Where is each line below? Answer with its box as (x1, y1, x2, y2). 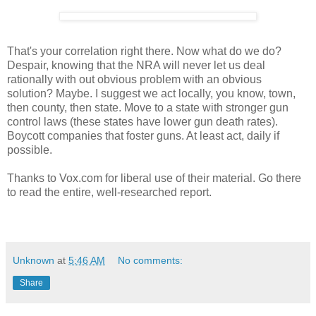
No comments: (118, 254, 183, 266)
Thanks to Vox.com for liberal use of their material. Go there (7, 171, 301, 184)
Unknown (13, 254, 54, 266)
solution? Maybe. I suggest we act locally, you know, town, (7, 87, 296, 99)
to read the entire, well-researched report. (7, 186, 212, 198)
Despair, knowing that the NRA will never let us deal (7, 59, 265, 71)
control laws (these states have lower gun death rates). (7, 115, 278, 128)
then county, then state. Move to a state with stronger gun (7, 101, 288, 114)
